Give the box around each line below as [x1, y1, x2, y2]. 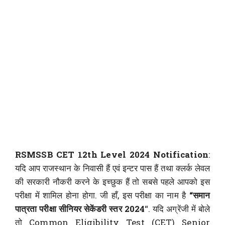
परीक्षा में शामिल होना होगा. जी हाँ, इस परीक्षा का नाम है [15, 189, 189, 201]
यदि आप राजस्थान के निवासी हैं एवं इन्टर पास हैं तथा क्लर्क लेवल [15, 162, 210, 174]
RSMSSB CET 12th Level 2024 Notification [15, 149, 208, 161]
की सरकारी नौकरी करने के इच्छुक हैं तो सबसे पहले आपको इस [15, 176, 210, 188]
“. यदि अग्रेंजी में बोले [145, 203, 210, 215]
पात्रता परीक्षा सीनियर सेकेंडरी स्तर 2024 [15, 203, 145, 215]
